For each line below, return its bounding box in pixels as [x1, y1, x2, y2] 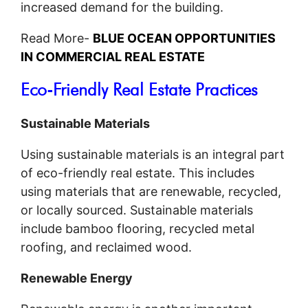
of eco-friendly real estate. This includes [21, 165, 254, 180]
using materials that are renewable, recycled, [21, 184, 281, 199]
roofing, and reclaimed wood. [21, 239, 192, 254]
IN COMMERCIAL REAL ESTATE [21, 49, 205, 64]
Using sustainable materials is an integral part [21, 146, 285, 162]
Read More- [21, 30, 93, 45]
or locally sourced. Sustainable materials [21, 202, 253, 217]
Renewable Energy [21, 270, 133, 285]
